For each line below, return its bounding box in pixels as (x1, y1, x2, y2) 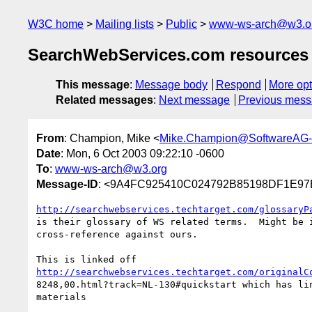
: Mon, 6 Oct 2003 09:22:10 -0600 (61, 147, 224, 159)
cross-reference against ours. (36, 228, 198, 240)
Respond (215, 79, 261, 91)
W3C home (28, 18, 84, 30)
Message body (135, 79, 208, 91)
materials (36, 291, 92, 302)
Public (166, 18, 197, 30)
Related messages (56, 94, 153, 107)
